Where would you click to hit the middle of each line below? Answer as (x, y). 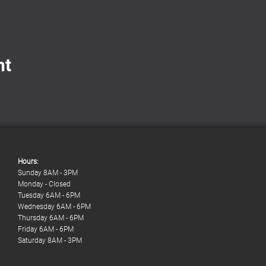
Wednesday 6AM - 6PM (54, 207)
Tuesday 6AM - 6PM (49, 195)
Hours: (28, 161)
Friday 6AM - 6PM (46, 229)
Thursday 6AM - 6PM (51, 218)
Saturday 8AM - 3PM (50, 240)
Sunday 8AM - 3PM (48, 173)
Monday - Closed (44, 184)
